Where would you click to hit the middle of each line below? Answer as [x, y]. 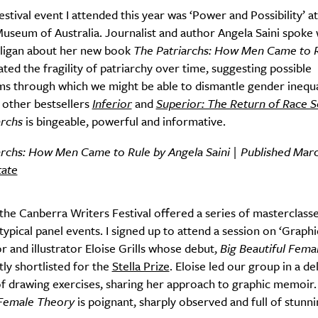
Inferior [112, 103]
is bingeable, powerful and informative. [124, 121]
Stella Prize [141, 266]
